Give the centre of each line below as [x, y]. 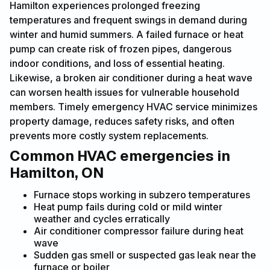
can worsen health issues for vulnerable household [124, 92]
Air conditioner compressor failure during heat [139, 231]
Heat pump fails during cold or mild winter [128, 206]
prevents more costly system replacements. [109, 135]
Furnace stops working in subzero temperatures [142, 194]
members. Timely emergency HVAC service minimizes [133, 106]
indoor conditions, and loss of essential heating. [117, 63]
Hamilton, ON [57, 172]
